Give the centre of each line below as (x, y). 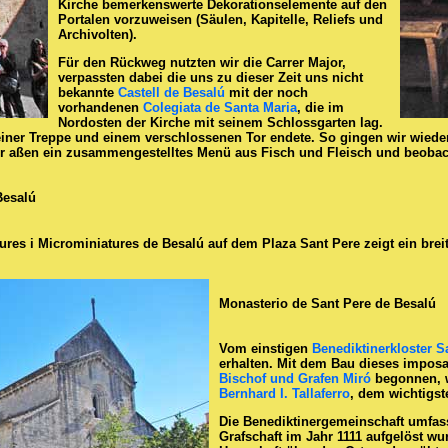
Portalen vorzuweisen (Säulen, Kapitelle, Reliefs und (220, 20)
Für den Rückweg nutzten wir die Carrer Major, (202, 63)
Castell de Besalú (171, 93)
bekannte (88, 93)
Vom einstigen (265, 349)
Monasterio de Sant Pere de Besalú (327, 303)
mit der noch (266, 93)
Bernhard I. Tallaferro (284, 394)
